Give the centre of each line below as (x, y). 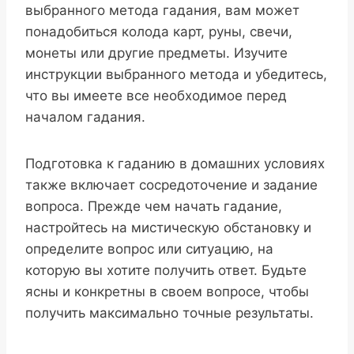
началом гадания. (85, 117)
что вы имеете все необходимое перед (156, 95)
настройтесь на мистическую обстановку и (168, 227)
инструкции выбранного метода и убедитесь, (176, 74)
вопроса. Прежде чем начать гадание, (154, 206)
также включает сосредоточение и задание (171, 185)
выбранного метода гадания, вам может (162, 10)
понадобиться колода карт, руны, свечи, (159, 31)
